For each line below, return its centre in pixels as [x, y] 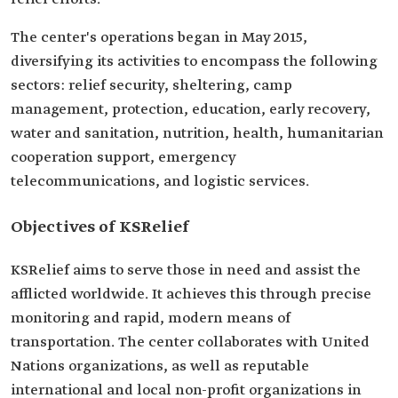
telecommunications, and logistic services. [160, 182]
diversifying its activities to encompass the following [194, 62]
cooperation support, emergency [123, 158]
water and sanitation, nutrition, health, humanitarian [197, 134]
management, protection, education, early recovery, [191, 110]
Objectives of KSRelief [100, 227]
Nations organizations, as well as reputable [160, 366]
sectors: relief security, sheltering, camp [151, 86]
